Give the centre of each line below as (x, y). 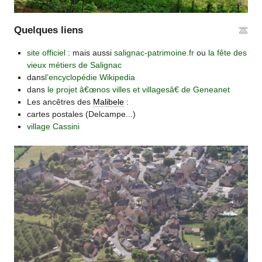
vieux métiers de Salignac (74, 65)
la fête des (227, 53)
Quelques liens (49, 30)
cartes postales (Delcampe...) (81, 114)
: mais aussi (89, 53)
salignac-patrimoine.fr (154, 53)
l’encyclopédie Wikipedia (90, 77)
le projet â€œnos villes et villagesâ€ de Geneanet (138, 90)
